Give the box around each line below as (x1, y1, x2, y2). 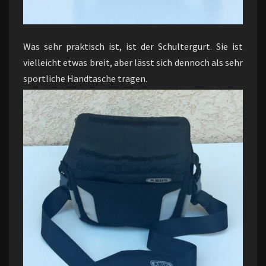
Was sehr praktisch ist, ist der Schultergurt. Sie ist (23, 40, 243, 52)
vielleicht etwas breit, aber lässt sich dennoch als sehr (23, 56, 243, 68)
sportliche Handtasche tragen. (23, 72, 147, 84)
